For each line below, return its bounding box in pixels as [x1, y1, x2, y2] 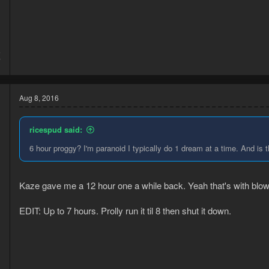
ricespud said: [29, 124, 82, 136]
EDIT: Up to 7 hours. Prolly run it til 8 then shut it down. [19, 204, 231, 217]
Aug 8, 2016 [19, 92, 59, 103]
